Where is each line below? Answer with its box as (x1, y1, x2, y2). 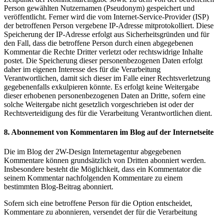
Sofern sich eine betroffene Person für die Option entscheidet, (4, 199, 192, 207)
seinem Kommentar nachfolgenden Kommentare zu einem (4, 173, 182, 182)
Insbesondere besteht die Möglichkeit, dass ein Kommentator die (4, 164, 201, 173)
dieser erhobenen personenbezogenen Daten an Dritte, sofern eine (4, 91, 205, 100)
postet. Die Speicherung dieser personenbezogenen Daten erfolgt (4, 56, 202, 65)
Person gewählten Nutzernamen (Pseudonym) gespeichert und (4, 4, 195, 13)
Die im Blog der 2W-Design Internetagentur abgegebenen (4, 147, 181, 156)
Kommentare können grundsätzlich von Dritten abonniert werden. (4, 156, 206, 164)
